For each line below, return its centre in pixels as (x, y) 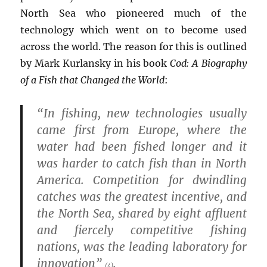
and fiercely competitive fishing (142, 230)
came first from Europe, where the (142, 130)
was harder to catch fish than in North (142, 163)
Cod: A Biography (208, 63)
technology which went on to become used (133, 30)
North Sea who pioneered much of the (133, 13)
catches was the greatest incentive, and (142, 196)
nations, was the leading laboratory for (142, 246)
